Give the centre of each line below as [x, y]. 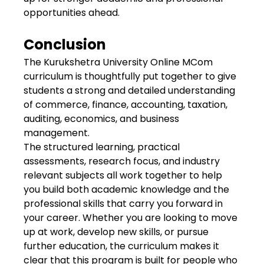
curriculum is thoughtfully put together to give [130, 76]
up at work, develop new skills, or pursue [116, 232]
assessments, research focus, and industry [122, 161]
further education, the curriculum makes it [121, 246]
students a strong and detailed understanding [129, 90]
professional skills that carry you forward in [123, 204]
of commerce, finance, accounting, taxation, [126, 105]
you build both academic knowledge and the [126, 189]
